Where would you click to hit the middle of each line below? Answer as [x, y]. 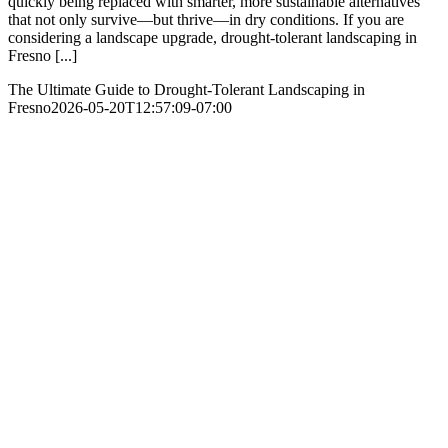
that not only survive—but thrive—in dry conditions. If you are [206, 20]
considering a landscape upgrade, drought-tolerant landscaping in [212, 38]
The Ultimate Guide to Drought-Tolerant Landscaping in [186, 90]
